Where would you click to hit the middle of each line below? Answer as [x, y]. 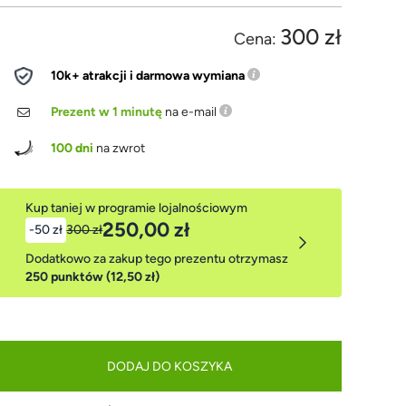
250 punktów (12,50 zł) [93, 277]
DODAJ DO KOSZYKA [169, 366]
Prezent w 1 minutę [107, 112]
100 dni [72, 148]
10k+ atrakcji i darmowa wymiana [148, 76]
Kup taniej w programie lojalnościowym [137, 208]
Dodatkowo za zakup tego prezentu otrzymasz [157, 259]
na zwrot [120, 148]
